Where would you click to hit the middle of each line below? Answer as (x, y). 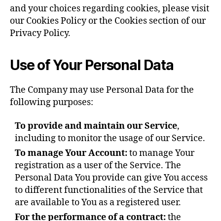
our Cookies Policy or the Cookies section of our (108, 21)
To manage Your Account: (71, 153)
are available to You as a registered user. (98, 202)
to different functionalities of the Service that (109, 190)
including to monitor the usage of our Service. (110, 138)
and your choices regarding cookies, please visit (110, 9)
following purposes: (52, 102)
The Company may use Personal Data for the (102, 90)
